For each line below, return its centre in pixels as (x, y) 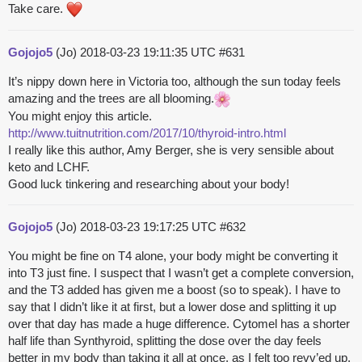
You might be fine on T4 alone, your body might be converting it (173, 256)
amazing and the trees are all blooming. (111, 99)
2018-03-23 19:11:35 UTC (149, 53)
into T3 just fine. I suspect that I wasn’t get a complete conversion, (181, 273)
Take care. (37, 9)
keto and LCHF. (49, 167)
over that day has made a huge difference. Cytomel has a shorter (179, 324)
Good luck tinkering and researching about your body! (149, 184)
